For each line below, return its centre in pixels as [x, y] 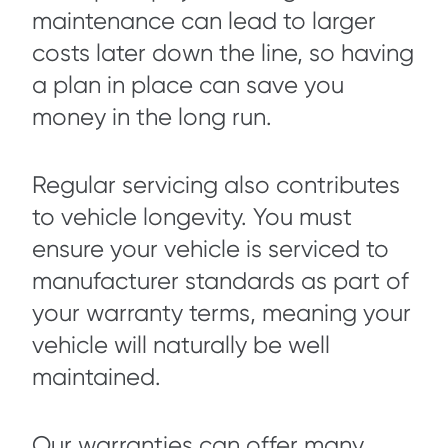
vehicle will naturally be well [181, 345]
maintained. [102, 377]
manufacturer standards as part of [220, 281]
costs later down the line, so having [223, 53]
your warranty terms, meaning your [221, 313]
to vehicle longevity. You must [192, 217]
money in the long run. [155, 117]
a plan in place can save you [188, 85]
